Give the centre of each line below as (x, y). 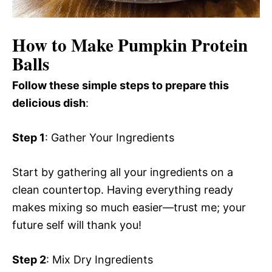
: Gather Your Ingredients (110, 137)
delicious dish (49, 103)
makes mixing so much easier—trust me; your (129, 207)
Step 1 (29, 137)
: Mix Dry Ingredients (100, 259)
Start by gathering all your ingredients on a (123, 172)
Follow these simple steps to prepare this (121, 85)
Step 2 (29, 259)
